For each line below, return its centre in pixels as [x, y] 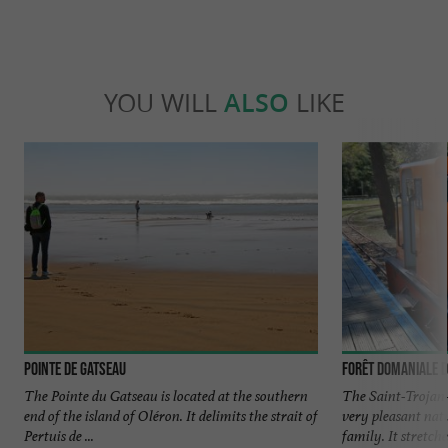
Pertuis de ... [59, 435]
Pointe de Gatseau [75, 368]
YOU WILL [163, 103]
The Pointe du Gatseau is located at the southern [166, 395]
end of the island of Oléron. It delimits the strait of [171, 415]
